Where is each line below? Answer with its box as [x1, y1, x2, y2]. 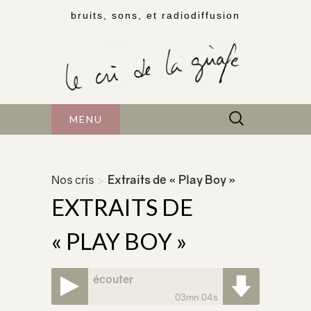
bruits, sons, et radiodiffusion [71, 10, 240, 21]
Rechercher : [221, 106, 289, 120]
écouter [92, 271, 133, 286]
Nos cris [51, 173, 94, 187]
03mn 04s [175, 292, 219, 303]
